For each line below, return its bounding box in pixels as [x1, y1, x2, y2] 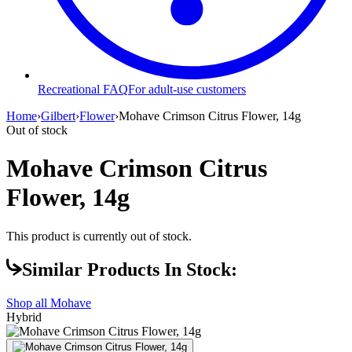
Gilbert [41, 108, 75, 123]
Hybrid [6, 310, 42, 324]
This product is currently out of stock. [6, 229, 192, 243]
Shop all [6, 296, 50, 310]
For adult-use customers [128, 82, 246, 96]
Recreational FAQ [38, 82, 128, 96]
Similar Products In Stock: [22, 259, 237, 280]
